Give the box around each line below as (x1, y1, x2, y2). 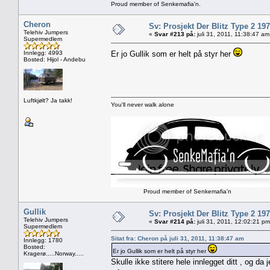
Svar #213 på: (154, 30, 195, 37)
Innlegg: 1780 (24, 236, 63, 243)
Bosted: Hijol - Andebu (24, 55, 86, 63)
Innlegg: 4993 (24, 49, 63, 56)
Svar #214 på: (154, 218, 195, 225)
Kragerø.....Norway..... (24, 250, 84, 257)
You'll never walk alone (111, 101, 174, 108)
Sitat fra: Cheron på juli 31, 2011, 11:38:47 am (111, 234, 244, 242)
